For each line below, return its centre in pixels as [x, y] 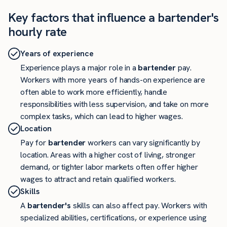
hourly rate [37, 31]
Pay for [34, 143]
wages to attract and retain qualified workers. [98, 179]
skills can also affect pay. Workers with [139, 206]
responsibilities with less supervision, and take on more [115, 104]
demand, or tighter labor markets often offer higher [109, 167]
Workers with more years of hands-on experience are [113, 80]
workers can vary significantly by [143, 143]
